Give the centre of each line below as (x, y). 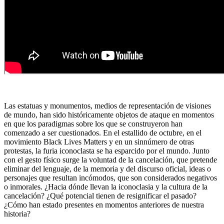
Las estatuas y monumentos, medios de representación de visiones (107, 105)
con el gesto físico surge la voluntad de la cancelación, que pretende (110, 159)
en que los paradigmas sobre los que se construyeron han (93, 123)
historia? (17, 213)
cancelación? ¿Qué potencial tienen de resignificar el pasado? (100, 195)
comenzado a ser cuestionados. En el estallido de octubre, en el (103, 132)
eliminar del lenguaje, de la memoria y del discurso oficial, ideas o (107, 168)
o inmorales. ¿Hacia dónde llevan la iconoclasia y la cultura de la (106, 186)
